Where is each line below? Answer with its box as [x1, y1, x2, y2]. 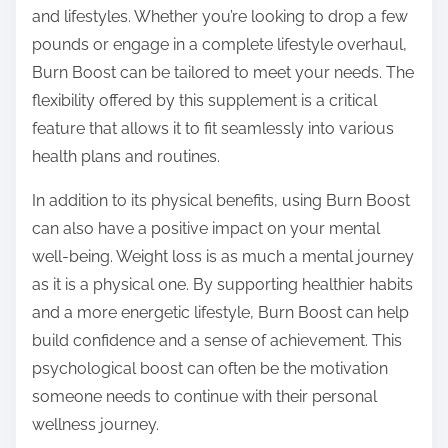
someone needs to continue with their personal [32, 387, 377, 407]
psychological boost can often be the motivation [32, 359, 388, 379]
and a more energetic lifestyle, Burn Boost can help [32, 303, 409, 323]
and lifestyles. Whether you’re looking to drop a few [32, 7, 408, 27]
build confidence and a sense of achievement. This [32, 331, 402, 351]
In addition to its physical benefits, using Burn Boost [32, 191, 410, 211]
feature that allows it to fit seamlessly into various [32, 119, 394, 139]
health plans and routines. [32, 147, 220, 167]
